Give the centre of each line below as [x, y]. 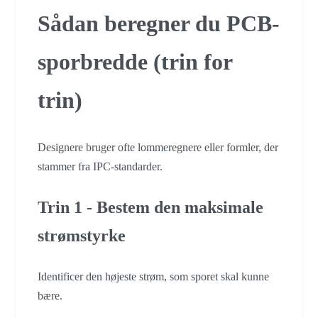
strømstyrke [82, 236]
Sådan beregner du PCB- [159, 23]
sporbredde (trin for [135, 61]
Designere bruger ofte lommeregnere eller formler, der [158, 148]
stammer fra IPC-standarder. [100, 167]
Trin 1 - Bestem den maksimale [150, 208]
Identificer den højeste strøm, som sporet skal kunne [153, 277]
